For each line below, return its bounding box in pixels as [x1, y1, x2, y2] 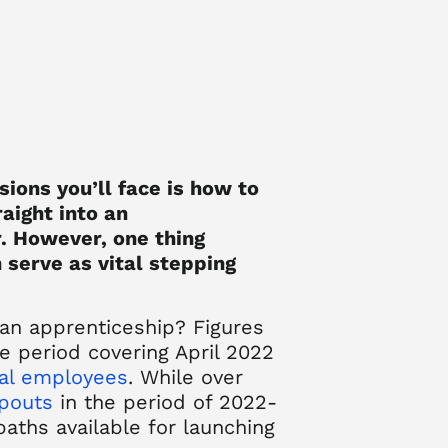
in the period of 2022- [53, 390, 277, 415]
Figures [193, 315, 264, 340]
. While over [128, 365, 243, 390]
